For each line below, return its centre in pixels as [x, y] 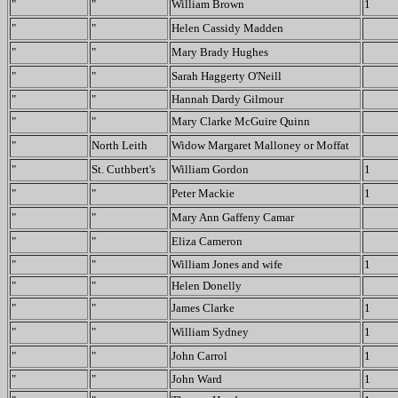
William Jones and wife [227, 264]
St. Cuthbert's [123, 169]
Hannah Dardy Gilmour [227, 99]
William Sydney [210, 332]
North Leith [119, 145]
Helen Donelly [207, 286]
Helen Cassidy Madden [227, 28]
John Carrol [199, 356]
